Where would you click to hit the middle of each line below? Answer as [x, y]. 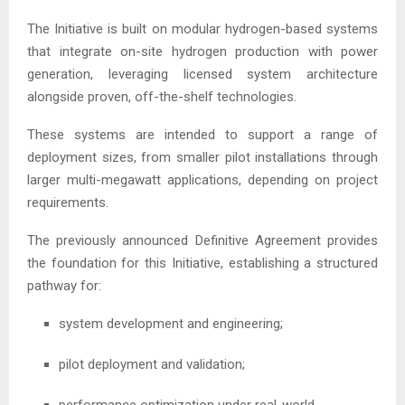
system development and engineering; [171, 323]
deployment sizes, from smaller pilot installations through [202, 157]
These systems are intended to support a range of [202, 134]
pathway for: [64, 285]
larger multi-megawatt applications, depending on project [202, 179]
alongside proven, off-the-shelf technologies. [162, 96]
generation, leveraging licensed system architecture [202, 74]
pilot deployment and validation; [152, 364]
